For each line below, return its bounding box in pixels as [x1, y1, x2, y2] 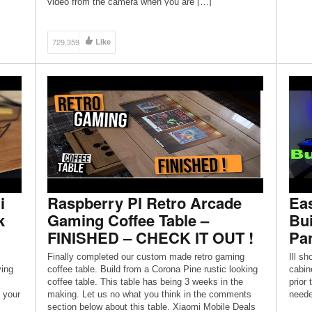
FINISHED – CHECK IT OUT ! [47, 226, 253, 249]
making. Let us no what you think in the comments [47, 289, 251, 299]
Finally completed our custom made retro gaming [47, 251, 244, 262]
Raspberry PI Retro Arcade [47, 192, 242, 214]
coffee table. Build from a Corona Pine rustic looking [47, 264, 258, 274]
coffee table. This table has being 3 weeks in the [47, 276, 243, 287]
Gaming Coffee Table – [47, 209, 209, 231]
